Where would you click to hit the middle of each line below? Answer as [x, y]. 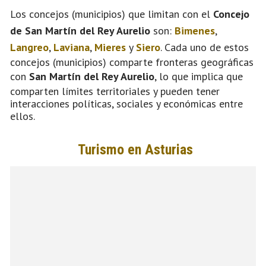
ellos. [23, 116]
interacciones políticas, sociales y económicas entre [126, 103]
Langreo [29, 47]
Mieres [110, 47]
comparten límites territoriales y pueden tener [115, 91]
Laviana [72, 47]
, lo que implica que [199, 76]
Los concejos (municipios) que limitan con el [112, 14]
